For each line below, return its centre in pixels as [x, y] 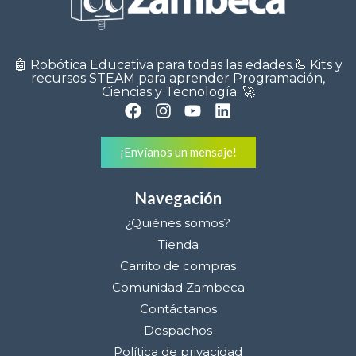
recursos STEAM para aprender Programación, [178, 78]
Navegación [178, 197]
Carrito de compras [178, 265]
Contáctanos [178, 308]
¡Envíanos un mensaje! [178, 151]
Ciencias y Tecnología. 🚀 [178, 91]
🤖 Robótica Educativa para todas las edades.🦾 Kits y [178, 64]
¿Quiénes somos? [178, 222]
